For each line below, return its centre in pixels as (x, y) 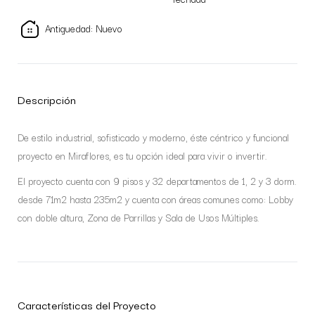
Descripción (47, 99)
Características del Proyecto (87, 304)
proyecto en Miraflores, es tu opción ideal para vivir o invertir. (142, 155)
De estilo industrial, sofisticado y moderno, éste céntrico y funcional (153, 137)
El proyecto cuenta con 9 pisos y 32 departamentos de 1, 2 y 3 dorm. (157, 181)
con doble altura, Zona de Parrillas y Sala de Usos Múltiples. (139, 217)
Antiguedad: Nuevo (82, 28)
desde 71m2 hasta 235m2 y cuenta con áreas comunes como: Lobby (155, 199)
